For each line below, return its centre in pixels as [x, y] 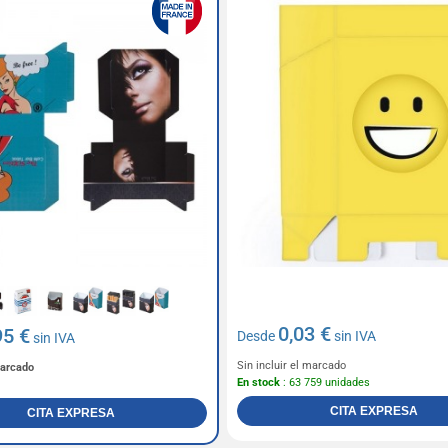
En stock [258, 383]
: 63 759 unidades [324, 383]
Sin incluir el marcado [291, 366]
